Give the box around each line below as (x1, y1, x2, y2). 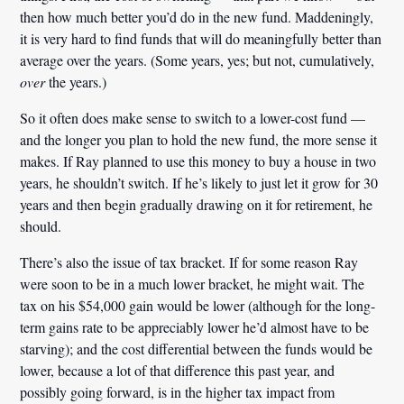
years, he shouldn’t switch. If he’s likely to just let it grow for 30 (20, 172, 379, 192)
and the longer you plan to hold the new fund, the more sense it (20, 129, 378, 149)
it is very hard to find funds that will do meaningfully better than (20, 28, 382, 48)
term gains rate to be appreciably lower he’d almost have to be (20, 317, 370, 336)
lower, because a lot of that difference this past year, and (20, 360, 335, 380)
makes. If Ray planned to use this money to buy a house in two (20, 151, 377, 170)
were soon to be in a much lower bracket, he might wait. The (20, 273, 365, 293)
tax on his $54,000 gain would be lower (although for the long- (20, 295, 376, 315)
